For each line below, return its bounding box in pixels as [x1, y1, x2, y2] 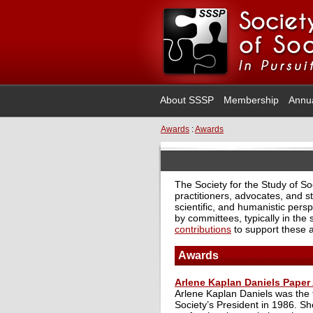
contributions [175, 223, 231, 235]
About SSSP [160, 94, 214, 105]
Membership [224, 94, 279, 105]
